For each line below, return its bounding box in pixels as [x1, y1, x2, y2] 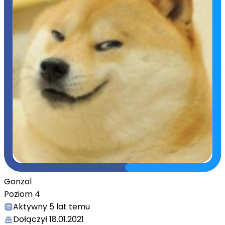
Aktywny [13, 201, 47, 212]
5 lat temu [49, 201, 90, 212]
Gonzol [4, 176, 32, 187]
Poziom [4, 188, 35, 200]
